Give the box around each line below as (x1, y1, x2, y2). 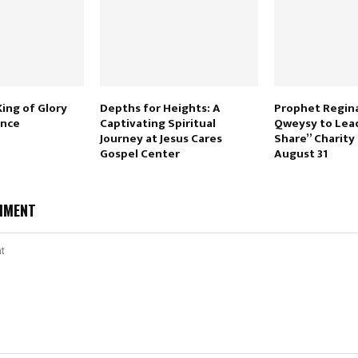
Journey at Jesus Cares (99, 128, 222, 149)
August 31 (273, 143, 328, 164)
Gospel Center (99, 143, 180, 164)
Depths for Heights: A (99, 97, 221, 118)
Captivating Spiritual (99, 113, 216, 133)
